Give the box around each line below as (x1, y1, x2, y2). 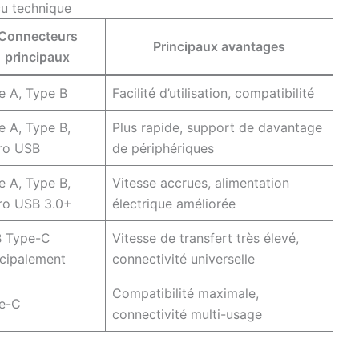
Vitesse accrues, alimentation (112, 174, 289, 191)
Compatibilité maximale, (112, 284, 259, 301)
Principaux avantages (153, 38, 285, 54)
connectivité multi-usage (112, 305, 262, 322)
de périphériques (112, 139, 214, 156)
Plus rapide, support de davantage (112, 119, 322, 135)
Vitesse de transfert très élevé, (112, 229, 299, 246)
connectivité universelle (112, 250, 255, 267)
